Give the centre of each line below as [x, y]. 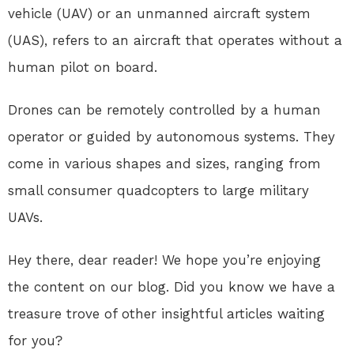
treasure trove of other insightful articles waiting [166, 313]
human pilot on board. [83, 67]
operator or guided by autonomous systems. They [171, 136]
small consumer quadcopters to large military [158, 190]
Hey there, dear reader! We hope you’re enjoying [164, 260]
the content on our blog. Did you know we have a [171, 286]
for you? [35, 340]
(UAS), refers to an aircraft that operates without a [175, 40]
